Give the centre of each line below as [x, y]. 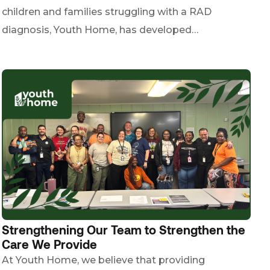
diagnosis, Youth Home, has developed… [100, 30]
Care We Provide [49, 244]
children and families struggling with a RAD [106, 12]
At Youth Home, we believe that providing [103, 260]
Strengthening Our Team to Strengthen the [123, 230]
